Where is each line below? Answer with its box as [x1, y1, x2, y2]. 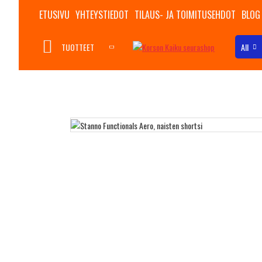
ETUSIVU [39, 8, 70, 22]
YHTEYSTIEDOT [75, 8, 129, 22]
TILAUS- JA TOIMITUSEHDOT [135, 8, 236, 22]
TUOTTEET [61, 40, 94, 53]
